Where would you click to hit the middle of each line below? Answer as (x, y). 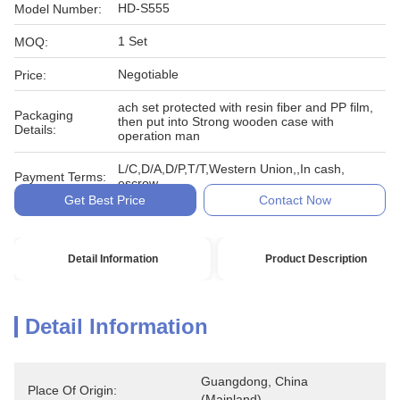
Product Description (317, 259)
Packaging (44, 115)
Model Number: (58, 9)
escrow (138, 183)
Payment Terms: (60, 177)
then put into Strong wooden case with (226, 121)
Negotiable (148, 74)
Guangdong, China (254, 381)
